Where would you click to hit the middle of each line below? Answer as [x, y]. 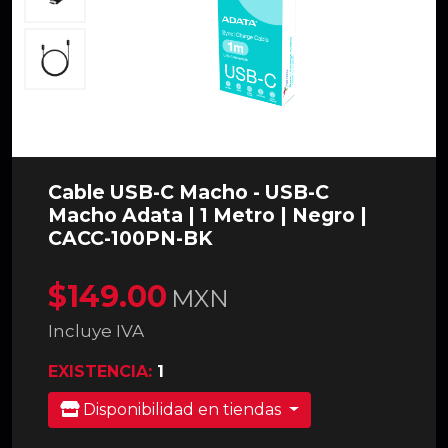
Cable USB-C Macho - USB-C [188, 192]
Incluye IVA [96, 331]
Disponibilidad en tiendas [182, 410]
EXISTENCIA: [102, 372]
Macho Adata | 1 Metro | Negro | [207, 215]
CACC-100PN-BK [130, 238]
